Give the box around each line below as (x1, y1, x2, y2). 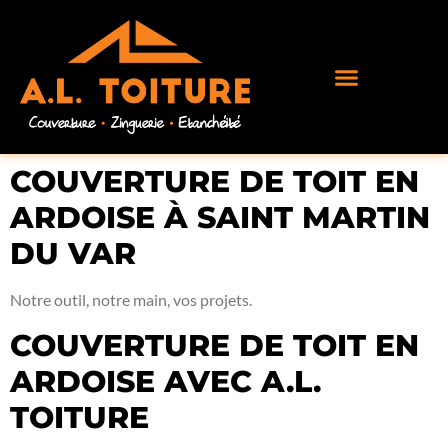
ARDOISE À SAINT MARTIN (10, 199, 430, 237)
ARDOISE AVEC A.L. (10, 363, 321, 401)
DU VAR (10, 235, 136, 273)
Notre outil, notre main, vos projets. (10, 290, 252, 310)
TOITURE (10, 399, 149, 437)
